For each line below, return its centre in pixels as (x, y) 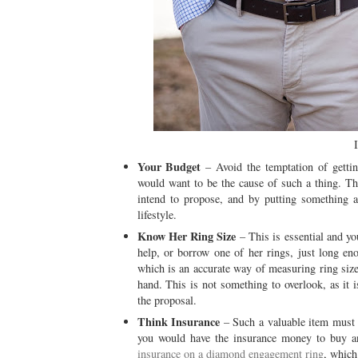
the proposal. (167, 300)
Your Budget (169, 166)
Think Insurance (179, 322)
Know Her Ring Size (187, 236)
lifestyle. (157, 214)
